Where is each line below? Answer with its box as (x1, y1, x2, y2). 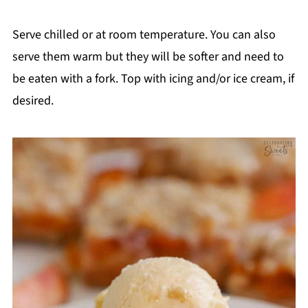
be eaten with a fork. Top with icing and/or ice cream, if (12, 70, 294, 88)
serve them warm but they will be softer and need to (12, 48, 284, 66)
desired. (12, 92, 54, 110)
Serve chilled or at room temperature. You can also (12, 26, 276, 44)
